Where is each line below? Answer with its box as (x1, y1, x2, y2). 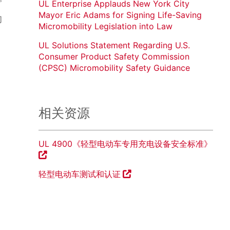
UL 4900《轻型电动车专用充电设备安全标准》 (38, 139, 212, 149)
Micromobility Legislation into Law (38, 21, 172, 32)
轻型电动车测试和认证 (38, 169, 121, 180)
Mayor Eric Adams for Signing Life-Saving (38, 10, 202, 21)
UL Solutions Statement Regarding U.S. (38, 40, 190, 51)
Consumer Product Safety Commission (38, 51, 189, 62)
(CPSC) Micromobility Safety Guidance (38, 63, 190, 73)
